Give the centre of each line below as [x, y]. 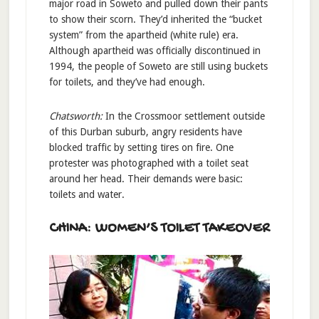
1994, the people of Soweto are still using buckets [158, 66]
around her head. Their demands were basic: [146, 178]
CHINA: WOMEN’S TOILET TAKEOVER [159, 229]
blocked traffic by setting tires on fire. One [141, 147]
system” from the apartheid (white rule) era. [143, 35]
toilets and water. [87, 194]
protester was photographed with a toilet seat [148, 163]
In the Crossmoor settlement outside [185, 116]
